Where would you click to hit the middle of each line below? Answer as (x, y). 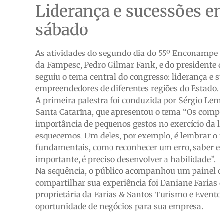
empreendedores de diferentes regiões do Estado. (127, 89)
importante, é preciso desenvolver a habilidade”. (125, 159)
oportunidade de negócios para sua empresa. (119, 206)
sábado (62, 30)
